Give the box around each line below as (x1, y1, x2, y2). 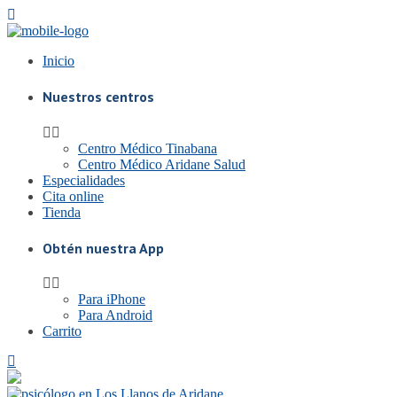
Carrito (43, 323, 82, 339)
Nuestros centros (43, 88, 154, 106)
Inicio (43, 53, 74, 68)
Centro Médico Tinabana (78, 140, 217, 156)
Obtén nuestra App (43, 238, 164, 257)
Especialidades (43, 172, 125, 188)
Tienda (43, 204, 81, 220)
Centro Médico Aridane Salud (78, 156, 245, 172)
